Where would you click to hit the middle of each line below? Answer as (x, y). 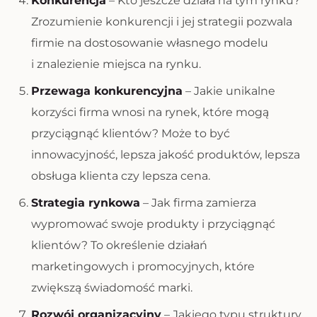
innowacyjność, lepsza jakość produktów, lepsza (166, 155)
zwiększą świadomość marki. (112, 288)
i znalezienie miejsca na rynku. (116, 64)
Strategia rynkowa (86, 203)
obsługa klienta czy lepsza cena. (121, 176)
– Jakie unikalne (229, 91)
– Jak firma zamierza (198, 203)
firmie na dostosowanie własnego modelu (150, 43)
